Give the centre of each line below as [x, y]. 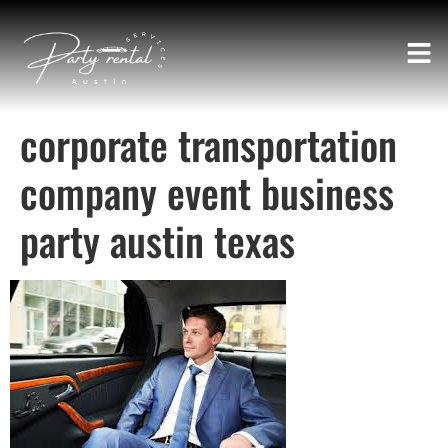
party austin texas [157, 240]
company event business [207, 192]
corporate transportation [208, 144]
